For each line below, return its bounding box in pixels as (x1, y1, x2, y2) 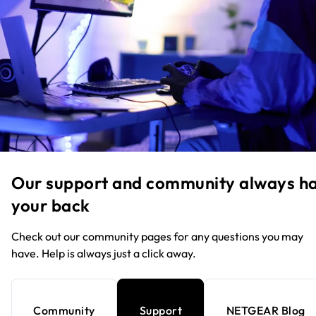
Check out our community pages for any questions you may (11, 229, 303, 243)
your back (11, 194, 90, 216)
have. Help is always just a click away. (11, 245, 196, 260)
